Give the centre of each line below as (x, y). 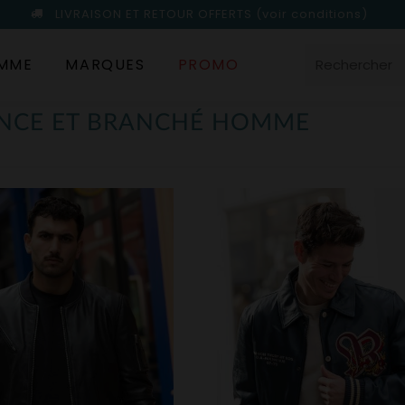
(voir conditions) (312, 14)
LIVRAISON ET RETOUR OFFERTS (154, 14)
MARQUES (105, 65)
